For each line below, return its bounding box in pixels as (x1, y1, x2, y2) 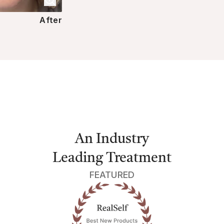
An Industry (75, 132, 149, 147)
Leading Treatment (52, 151, 171, 166)
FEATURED (89, 169, 135, 180)
